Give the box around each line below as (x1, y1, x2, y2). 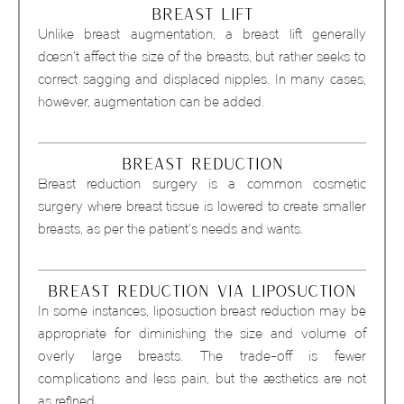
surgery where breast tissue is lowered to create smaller (38, 198, 366, 215)
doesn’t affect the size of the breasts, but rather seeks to (38, 49, 366, 65)
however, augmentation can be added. (38, 94, 264, 110)
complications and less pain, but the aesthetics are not (38, 371, 366, 387)
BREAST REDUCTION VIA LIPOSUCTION (48, 280, 356, 300)
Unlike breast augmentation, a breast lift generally (38, 26, 366, 42)
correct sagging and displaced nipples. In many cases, (38, 71, 366, 87)
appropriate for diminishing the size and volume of (38, 326, 366, 342)
